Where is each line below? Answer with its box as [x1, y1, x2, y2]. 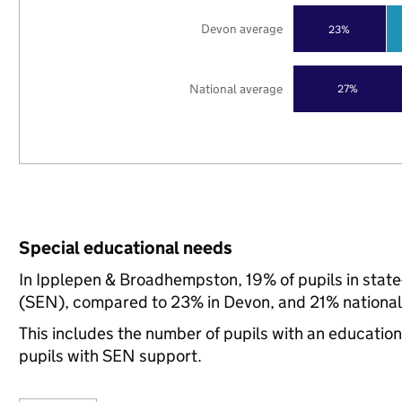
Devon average [201, 20, 284, 37]
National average [189, 80, 284, 97]
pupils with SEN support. [18, 345, 202, 366]
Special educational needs [18, 237, 232, 258]
